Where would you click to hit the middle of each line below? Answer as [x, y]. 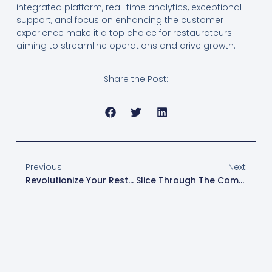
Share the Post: [136, 79]
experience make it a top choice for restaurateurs [124, 32]
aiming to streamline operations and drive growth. [126, 45]
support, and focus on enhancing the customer [120, 20]
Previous [43, 167]
